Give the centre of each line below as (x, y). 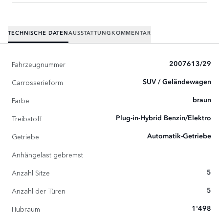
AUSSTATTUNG (90, 33)
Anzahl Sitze (31, 172)
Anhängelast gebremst (47, 154)
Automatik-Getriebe (179, 136)
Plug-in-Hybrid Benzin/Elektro (164, 118)
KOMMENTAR (131, 33)
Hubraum (26, 208)
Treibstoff (27, 118)
